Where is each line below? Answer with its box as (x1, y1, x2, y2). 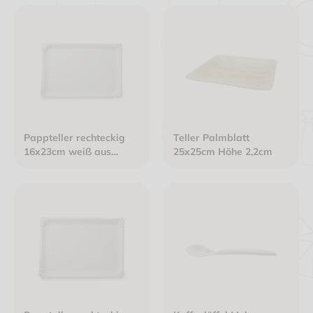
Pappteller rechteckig (24, 131, 125, 144)
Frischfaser (24, 159, 76, 172)
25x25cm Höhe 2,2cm (173, 145, 272, 158)
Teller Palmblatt (173, 131, 249, 144)
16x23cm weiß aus (24, 145, 111, 158)
